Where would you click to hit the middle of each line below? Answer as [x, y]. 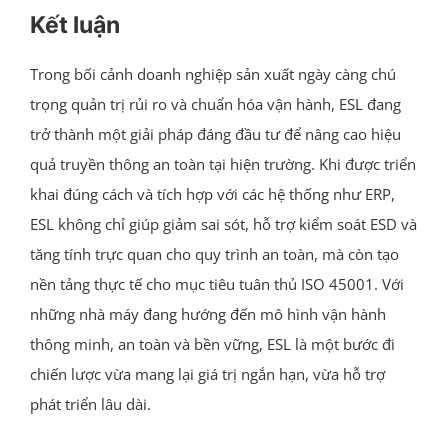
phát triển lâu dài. [90, 403]
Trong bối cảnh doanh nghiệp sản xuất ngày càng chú [212, 73]
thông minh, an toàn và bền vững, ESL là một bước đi [212, 343]
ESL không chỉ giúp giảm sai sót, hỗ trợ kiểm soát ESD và [223, 223]
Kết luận [74, 24]
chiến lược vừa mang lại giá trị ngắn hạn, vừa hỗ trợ [207, 373]
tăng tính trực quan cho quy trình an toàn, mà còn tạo [214, 253]
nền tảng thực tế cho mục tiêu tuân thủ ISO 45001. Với [216, 283]
